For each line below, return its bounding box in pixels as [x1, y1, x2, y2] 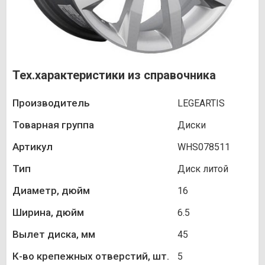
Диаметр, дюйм [12, 185, 90, 197]
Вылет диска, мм [12, 228, 95, 241]
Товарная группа [12, 119, 94, 131]
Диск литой [177, 163, 228, 175]
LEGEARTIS [177, 98, 225, 109]
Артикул [12, 141, 53, 153]
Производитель [12, 97, 90, 109]
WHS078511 [177, 141, 230, 153]
